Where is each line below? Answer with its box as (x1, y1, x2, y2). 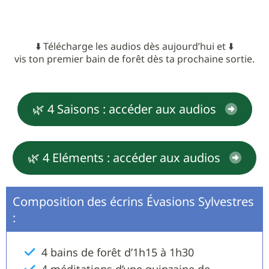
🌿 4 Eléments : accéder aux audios (28, 150, 220, 166)
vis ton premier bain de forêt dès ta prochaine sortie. (14, 52, 255, 65)
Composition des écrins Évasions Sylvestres (13, 193, 254, 210)
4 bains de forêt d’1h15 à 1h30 (41, 245, 194, 259)
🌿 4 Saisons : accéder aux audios (32, 101, 216, 117)
